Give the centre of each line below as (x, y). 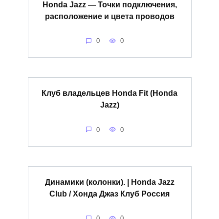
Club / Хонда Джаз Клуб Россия (109, 194)
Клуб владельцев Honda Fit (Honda (109, 93)
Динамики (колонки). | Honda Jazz (109, 182)
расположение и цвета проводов (109, 16)
